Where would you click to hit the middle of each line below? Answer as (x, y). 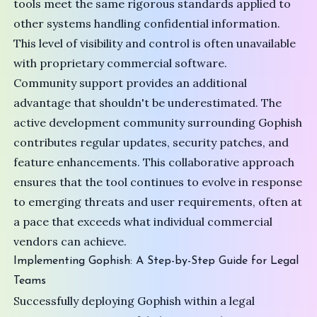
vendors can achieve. (70, 242)
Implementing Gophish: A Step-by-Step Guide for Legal (156, 261)
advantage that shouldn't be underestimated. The (148, 103)
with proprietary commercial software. (121, 63)
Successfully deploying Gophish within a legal (134, 301)
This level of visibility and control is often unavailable (155, 44)
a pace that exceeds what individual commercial (143, 222)
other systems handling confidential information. (147, 24)
